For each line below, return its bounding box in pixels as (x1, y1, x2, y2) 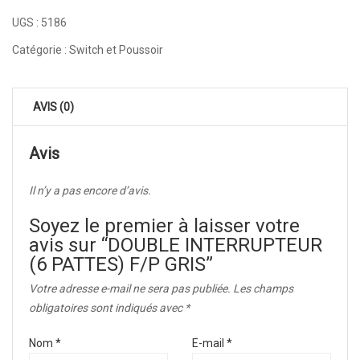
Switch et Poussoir (69, 43, 163, 56)
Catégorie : (12, 43, 69, 56)
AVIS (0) (33, 100, 74, 113)
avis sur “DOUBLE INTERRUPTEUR (29, 233, 322, 256)
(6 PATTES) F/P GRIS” (29, 252, 213, 276)
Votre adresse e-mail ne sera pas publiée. (29, 281, 231, 295)
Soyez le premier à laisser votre (29, 214, 300, 237)
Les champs (233, 281, 293, 295)
